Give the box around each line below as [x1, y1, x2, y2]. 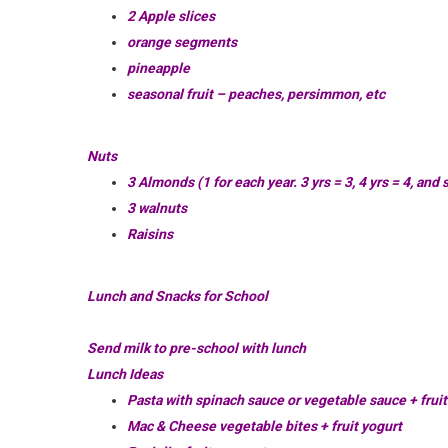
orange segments [127, 33, 237, 50]
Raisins [127, 225, 173, 242]
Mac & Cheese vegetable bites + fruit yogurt [127, 417, 402, 434]
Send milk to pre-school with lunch [87, 339, 306, 356]
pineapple [127, 59, 190, 76]
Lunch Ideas [87, 365, 163, 382]
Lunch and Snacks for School [87, 287, 268, 304]
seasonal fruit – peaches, [127, 85, 287, 102]
